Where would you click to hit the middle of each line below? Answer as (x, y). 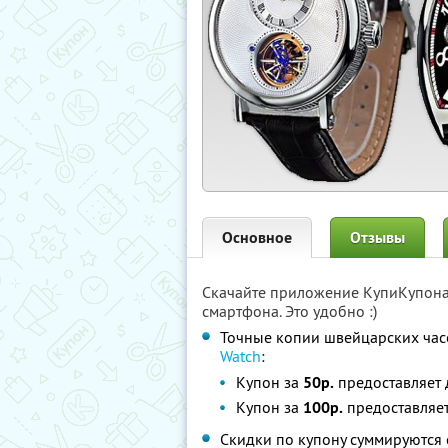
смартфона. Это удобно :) (289, 311)
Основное (257, 237)
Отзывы (377, 237)
